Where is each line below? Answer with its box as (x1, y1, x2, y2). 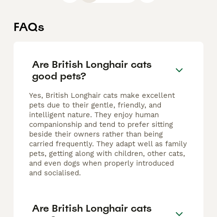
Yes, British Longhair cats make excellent (29, 91, 175, 100)
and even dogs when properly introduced (29, 159, 174, 168)
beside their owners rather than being (29, 130, 163, 139)
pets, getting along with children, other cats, (29, 149, 185, 158)
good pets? (32, 69, 86, 82)
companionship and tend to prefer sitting (29, 120, 173, 129)
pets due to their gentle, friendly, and (29, 101, 161, 110)
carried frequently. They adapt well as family (29, 139, 187, 149)
